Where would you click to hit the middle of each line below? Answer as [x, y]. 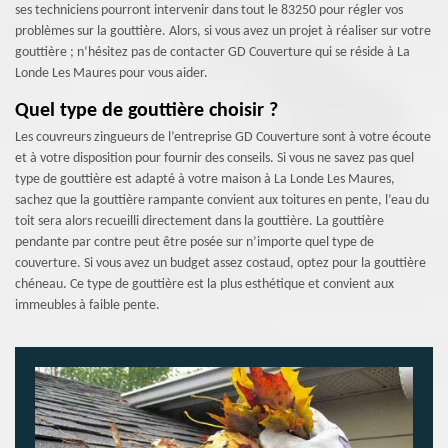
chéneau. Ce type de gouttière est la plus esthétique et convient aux [204, 284]
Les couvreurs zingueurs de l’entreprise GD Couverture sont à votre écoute [223, 137]
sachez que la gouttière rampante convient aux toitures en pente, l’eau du [222, 200]
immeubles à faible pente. [87, 305]
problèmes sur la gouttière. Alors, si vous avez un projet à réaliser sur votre [223, 31]
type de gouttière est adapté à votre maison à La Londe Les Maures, [205, 179]
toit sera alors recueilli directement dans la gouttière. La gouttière [199, 221]
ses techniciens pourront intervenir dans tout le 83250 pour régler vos [209, 10]
